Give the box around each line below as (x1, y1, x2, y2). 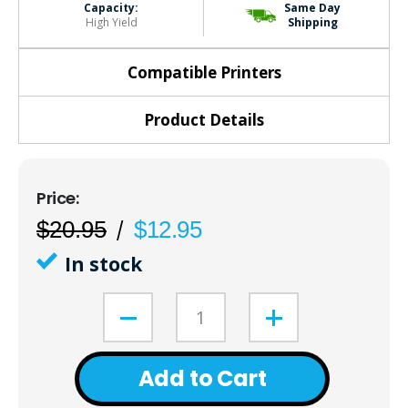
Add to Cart (138, 362, 267, 393)
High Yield (85, 15, 138, 31)
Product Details (144, 108, 264, 130)
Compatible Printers (127, 61, 281, 83)
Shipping (287, 15, 338, 31)
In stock (65, 250, 142, 277)
